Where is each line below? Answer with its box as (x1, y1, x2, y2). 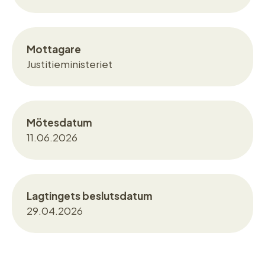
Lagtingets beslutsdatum (27, 189, 153, 202)
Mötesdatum (27, 115, 92, 129)
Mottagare (27, 42, 81, 56)
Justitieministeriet (27, 57, 112, 70)
